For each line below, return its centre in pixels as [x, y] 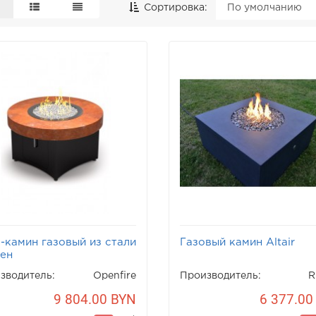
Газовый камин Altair [237, 243]
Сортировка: [174, 8]
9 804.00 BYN [95, 300]
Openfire [114, 276]
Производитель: [220, 276]
